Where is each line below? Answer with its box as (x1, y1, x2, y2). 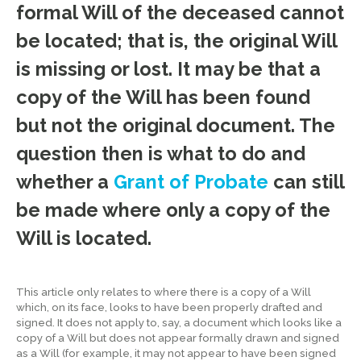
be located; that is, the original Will (16, 30, 337, 53)
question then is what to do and (16, 143, 305, 166)
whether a (16, 171, 114, 194)
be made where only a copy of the (16, 199, 330, 222)
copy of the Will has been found (16, 86, 310, 110)
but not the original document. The (16, 114, 335, 138)
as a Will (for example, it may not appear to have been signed (16, 346, 336, 359)
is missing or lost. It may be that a (16, 58, 321, 81)
